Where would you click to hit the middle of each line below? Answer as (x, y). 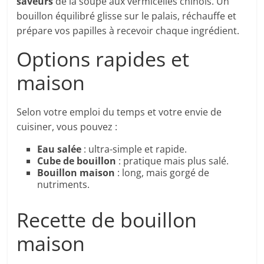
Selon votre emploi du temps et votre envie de (119, 112)
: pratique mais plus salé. (173, 161)
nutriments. (64, 185)
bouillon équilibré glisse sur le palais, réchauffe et (127, 16)
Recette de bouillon (107, 220)
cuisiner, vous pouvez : (67, 127)
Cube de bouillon (77, 161)
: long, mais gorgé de (162, 173)
